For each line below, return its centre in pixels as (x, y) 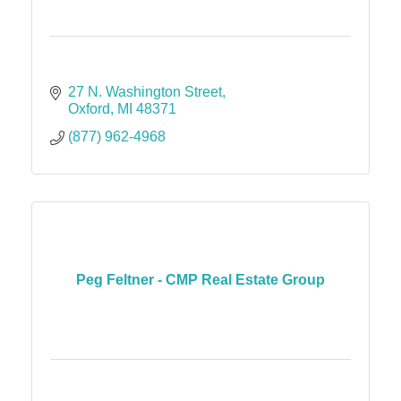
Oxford (89, 108)
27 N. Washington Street (145, 91)
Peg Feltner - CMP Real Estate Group (200, 280)
